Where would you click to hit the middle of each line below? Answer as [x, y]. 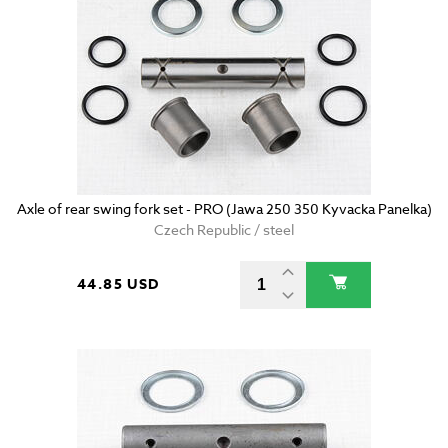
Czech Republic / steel [224, 230]
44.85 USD [118, 285]
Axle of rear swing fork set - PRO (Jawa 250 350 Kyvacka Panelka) [224, 209]
